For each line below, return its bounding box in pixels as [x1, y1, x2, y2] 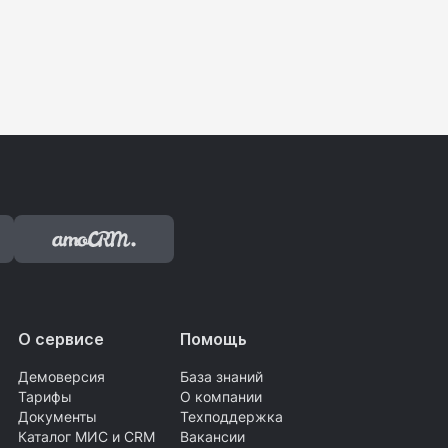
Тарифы [18, 388, 72, 405]
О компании [180, 388, 262, 405]
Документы [18, 408, 97, 425]
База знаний [180, 368, 263, 385]
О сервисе [18, 329, 104, 349]
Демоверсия [18, 368, 105, 385]
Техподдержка [180, 408, 283, 425]
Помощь [180, 329, 247, 349]
